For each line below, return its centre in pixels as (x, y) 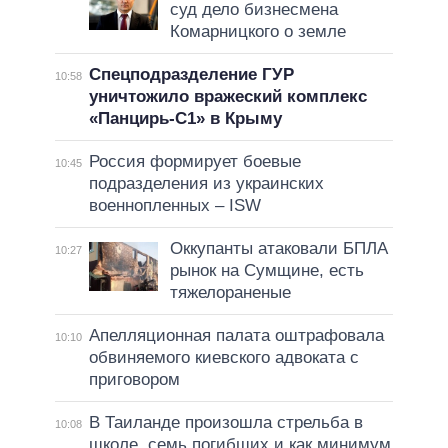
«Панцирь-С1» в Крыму (185, 118)
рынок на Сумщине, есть (266, 270)
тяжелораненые (230, 292)
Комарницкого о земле (257, 31)
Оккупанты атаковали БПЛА (278, 248)
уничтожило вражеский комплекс (227, 96)
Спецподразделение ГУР (191, 74)
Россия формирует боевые (194, 161)
